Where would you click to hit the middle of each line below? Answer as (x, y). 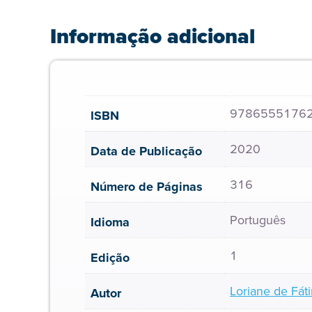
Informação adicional (153, 36)
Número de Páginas (147, 187)
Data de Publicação (146, 151)
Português (258, 220)
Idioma (110, 222)
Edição (110, 258)
